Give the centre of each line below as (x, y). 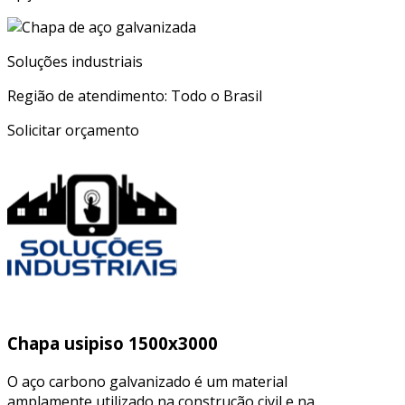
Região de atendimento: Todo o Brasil (135, 96)
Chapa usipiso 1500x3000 (113, 343)
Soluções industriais (75, 62)
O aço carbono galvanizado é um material (147, 381)
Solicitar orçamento (73, 131)
